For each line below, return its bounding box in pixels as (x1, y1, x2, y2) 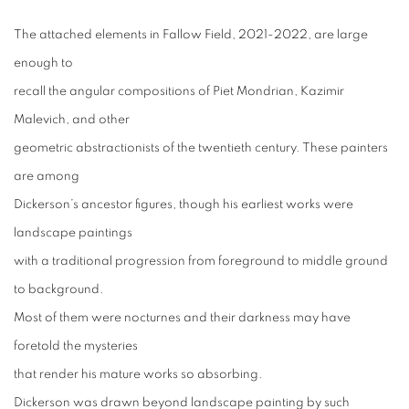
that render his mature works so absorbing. (14, 368, 263, 381)
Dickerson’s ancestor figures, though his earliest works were (14, 198, 353, 211)
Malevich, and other (14, 113, 130, 126)
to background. (14, 283, 104, 296)
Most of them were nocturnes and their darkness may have (14, 311, 351, 324)
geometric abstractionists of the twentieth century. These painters (14, 142, 388, 154)
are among (14, 170, 79, 183)
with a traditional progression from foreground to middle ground (14, 255, 388, 267)
